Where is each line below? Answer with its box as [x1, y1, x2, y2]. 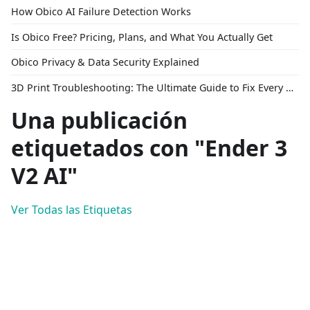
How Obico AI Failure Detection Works [11, 4, 191, 18]
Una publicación [11, 105, 188, 136]
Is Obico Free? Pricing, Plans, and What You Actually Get [11, 30, 273, 44]
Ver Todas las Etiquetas [11, 202, 132, 218]
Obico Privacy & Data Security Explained [11, 55, 199, 69]
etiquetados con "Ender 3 [11, 133, 287, 163]
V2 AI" [11, 161, 77, 191]
